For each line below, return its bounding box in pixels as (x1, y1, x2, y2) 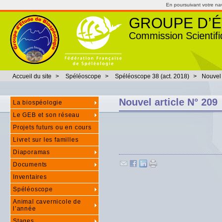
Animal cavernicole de (13, 198, 81, 205)
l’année (13, 205, 36, 212)
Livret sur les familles (13, 136, 79, 143)
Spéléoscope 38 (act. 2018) (115, 73, 189, 80)
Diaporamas (13, 149, 50, 156)
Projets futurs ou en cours (13, 124, 92, 131)
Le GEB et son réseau (13, 111, 80, 118)
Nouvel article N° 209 (119, 97, 218, 108)
